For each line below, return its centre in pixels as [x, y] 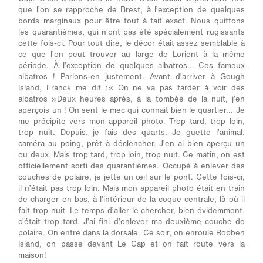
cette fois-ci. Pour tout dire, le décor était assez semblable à [131, 43]
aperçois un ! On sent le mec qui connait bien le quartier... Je [131, 110]
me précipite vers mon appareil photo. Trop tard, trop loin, [131, 122]
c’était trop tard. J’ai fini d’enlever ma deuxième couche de [131, 222]
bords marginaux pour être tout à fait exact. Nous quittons [131, 21]
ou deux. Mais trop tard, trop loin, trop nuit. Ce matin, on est [131, 155]
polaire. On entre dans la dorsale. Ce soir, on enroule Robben [131, 233]
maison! [33, 255]
